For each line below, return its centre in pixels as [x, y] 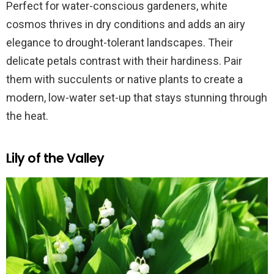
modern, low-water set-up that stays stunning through [137, 97]
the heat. [27, 116]
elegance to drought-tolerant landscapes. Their [120, 42]
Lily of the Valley [55, 158]
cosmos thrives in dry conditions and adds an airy [126, 24]
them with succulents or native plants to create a [124, 79]
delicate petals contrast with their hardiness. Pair [124, 61]
